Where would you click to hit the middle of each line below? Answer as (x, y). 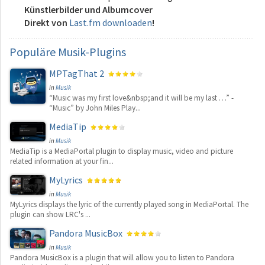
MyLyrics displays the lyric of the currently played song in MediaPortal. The (129, 204)
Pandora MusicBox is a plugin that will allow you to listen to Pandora (122, 257)
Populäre (33, 51)
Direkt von (47, 22)
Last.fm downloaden (111, 22)
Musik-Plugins (91, 51)
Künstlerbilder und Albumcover (88, 9)
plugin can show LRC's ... (50, 214)
